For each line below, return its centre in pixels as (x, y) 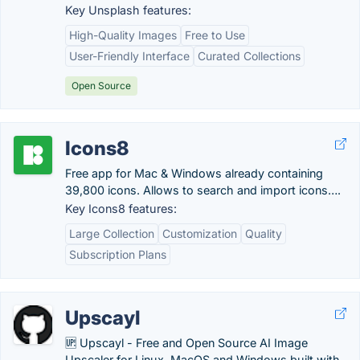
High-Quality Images (123, 35)
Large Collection (112, 233)
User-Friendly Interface (129, 56)
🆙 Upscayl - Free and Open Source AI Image (186, 343)
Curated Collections (249, 56)
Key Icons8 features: (121, 209)
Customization (200, 233)
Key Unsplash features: (128, 10)
